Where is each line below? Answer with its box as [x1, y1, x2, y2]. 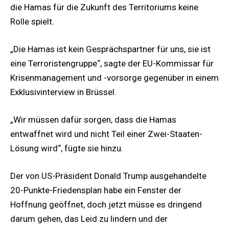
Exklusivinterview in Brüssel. [10, 86, 117, 97]
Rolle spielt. [10, 16, 54, 27]
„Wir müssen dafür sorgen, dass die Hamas [10, 114, 176, 125]
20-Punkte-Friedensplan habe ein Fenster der [10, 185, 181, 196]
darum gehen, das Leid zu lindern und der [10, 214, 168, 224]
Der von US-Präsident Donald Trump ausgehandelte [10, 171, 207, 181]
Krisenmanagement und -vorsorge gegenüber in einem [10, 72, 219, 83]
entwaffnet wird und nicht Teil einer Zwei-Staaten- [10, 129, 202, 140]
